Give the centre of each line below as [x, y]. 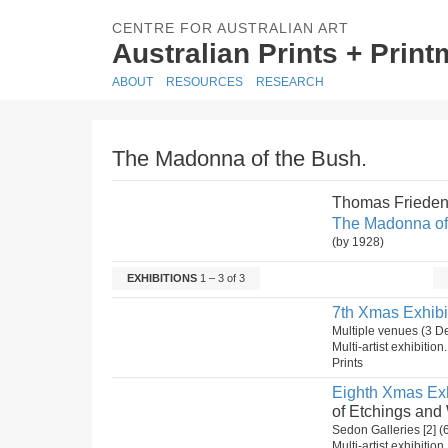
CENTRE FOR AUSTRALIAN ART [230, 28]
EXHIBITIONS [162, 278]
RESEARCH [290, 82]
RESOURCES [204, 82]
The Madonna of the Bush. [239, 158]
